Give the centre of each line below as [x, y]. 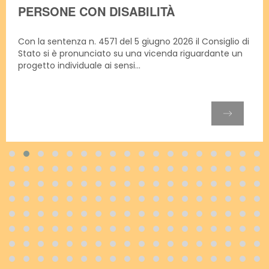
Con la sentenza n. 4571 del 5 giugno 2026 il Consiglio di [134, 41]
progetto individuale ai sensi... [79, 65]
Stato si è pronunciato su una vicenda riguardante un [130, 53]
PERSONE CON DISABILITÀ [96, 11]
